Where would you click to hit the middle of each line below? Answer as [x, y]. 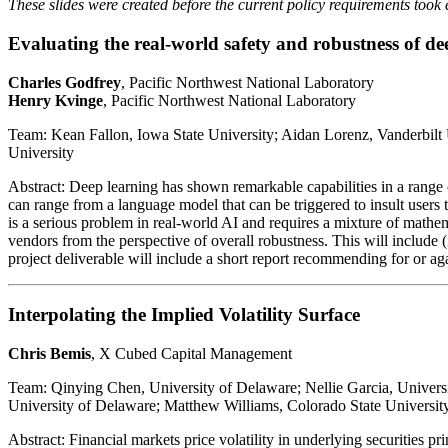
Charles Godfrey [64, 82]
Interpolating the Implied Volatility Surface [184, 315]
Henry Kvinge [55, 100]
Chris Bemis [49, 354]
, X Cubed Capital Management [191, 354]
